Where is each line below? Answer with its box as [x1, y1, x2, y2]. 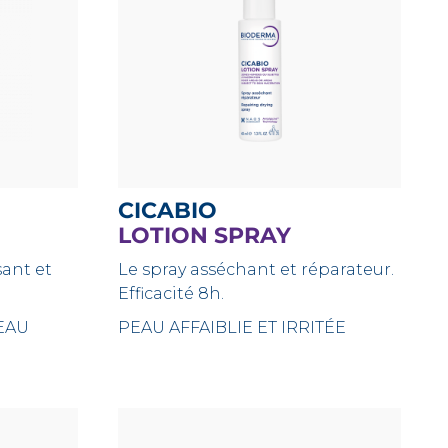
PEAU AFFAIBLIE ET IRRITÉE [118, 318, 347, 337]
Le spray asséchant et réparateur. [118, 260, 395, 279]
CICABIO [134, 197, 218, 224]
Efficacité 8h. [118, 284, 225, 303]
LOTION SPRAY [118, 222, 292, 249]
